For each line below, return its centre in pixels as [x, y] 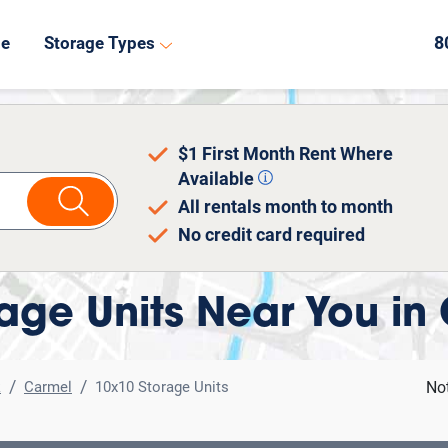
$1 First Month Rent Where [285, 155]
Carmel [48, 388]
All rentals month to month [285, 208]
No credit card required [271, 236]
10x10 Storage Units [162, 388]
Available [217, 180]
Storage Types [99, 44]
